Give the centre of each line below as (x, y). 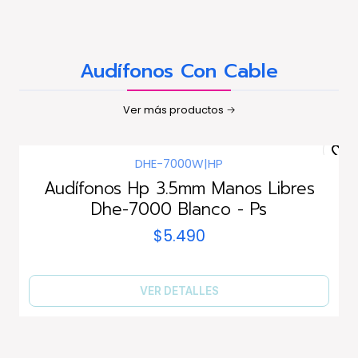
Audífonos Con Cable (179, 71)
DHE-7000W (169, 163)
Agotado (66, 174)
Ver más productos (173, 109)
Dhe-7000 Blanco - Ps (179, 209)
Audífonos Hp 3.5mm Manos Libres (179, 188)
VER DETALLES (179, 290)
